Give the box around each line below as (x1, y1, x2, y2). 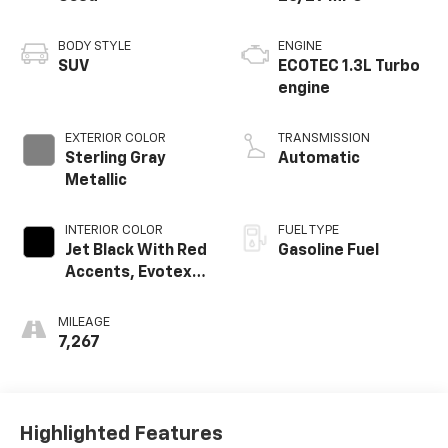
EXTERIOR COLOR (64, 131, 166, 145)
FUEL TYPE (278, 223, 339, 237)
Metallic (64, 172, 127, 189)
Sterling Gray (64, 150, 166, 167)
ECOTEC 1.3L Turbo (278, 58, 420, 75)
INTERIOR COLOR (64, 223, 163, 237)
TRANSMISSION (278, 131, 370, 145)
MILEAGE (57, 315, 110, 329)
